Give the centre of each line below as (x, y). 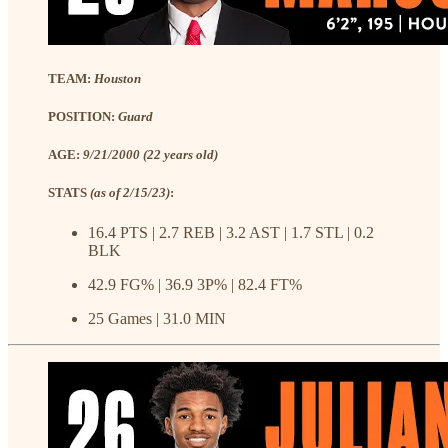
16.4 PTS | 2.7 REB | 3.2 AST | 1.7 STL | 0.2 (231, 232)
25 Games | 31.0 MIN (157, 318)
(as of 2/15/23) (130, 193)
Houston (117, 78)
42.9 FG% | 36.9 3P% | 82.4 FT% (195, 284)
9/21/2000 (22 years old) (150, 155)
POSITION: (83, 117)
